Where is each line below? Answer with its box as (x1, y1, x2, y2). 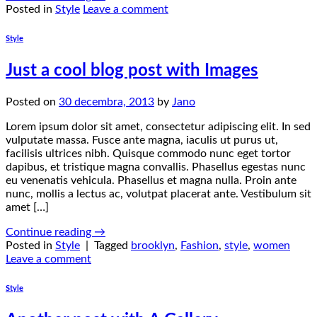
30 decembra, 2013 (59, 96, 154, 108)
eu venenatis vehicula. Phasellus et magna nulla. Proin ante (6, 175, 296, 187)
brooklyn (131, 240, 175, 252)
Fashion (180, 240, 219, 252)
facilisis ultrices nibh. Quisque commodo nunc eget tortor (6, 148, 291, 160)
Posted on (6, 96, 59, 108)
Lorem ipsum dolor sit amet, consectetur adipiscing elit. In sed (6, 121, 311, 133)
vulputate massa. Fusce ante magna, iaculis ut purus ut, (6, 134, 278, 146)
